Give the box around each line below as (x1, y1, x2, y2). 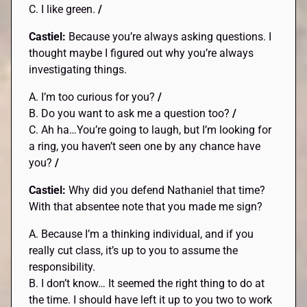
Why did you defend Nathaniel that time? (69, 183, 266, 197)
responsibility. (29, 260, 96, 273)
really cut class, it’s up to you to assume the (29, 243, 238, 257)
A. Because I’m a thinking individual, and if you (29, 227, 254, 241)
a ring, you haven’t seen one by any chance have (29, 139, 261, 153)
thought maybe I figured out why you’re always (29, 46, 254, 60)
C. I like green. (29, 2, 99, 16)
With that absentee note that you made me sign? (29, 199, 263, 213)
